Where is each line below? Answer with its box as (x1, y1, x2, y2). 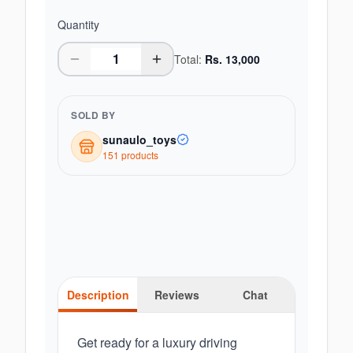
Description (66, 287, 129, 303)
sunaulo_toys (102, 132, 176, 147)
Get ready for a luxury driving (77, 333, 237, 351)
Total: (174, 51, 205, 67)
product (119, 148, 154, 162)
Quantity (58, 17, 99, 32)
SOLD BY (71, 108, 116, 122)
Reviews (154, 287, 199, 303)
